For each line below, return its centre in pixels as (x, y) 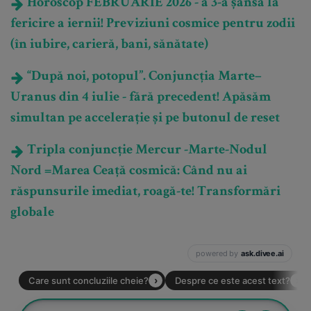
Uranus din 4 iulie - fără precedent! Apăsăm (141, 98)
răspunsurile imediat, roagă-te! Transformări (145, 193)
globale (32, 213)
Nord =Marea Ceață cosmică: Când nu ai (129, 172)
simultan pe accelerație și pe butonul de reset (145, 119)
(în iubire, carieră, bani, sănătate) (109, 45)
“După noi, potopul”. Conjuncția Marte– (143, 77)
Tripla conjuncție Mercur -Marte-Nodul (146, 151)
